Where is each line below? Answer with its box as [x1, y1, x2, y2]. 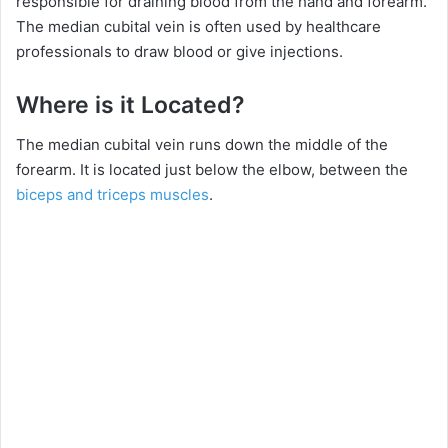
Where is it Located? [16, 90, 245, 119]
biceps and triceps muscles [16, 185, 209, 205]
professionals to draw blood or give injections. [16, 41, 343, 61]
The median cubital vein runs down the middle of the [16, 135, 388, 155]
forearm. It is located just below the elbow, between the [16, 160, 408, 180]
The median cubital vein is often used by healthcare [16, 16, 381, 36]
